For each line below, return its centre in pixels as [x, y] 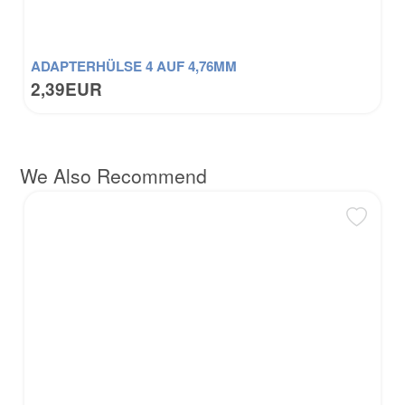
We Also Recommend [113, 176]
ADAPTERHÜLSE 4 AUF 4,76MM [134, 66]
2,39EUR [67, 89]
